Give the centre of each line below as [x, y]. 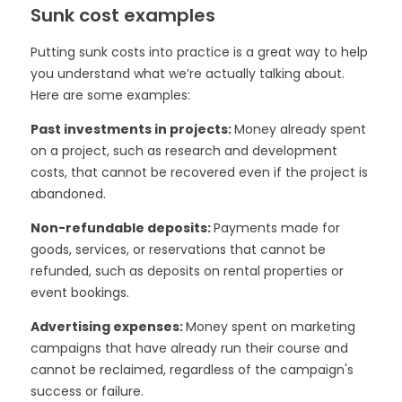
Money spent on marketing [270, 326]
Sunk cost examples [122, 15]
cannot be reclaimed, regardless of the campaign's [192, 369]
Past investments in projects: [132, 129]
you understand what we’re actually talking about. [187, 73]
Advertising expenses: [108, 326]
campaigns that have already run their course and [189, 348]
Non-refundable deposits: [122, 227]
